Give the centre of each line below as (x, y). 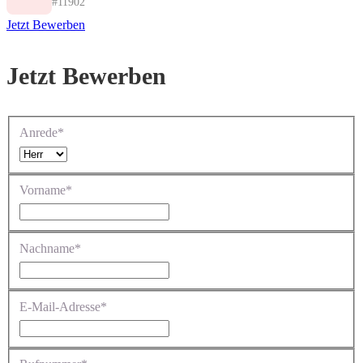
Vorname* (46, 190)
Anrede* (42, 132)
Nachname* (50, 249)
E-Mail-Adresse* (63, 306)
